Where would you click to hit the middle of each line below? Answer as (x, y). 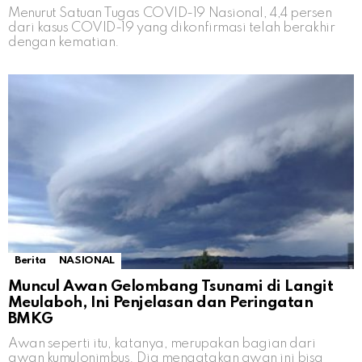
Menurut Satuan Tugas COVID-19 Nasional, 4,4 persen (170, 14)
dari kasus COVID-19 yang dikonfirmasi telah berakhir (172, 28)
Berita (30, 261)
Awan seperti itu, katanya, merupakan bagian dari (162, 344)
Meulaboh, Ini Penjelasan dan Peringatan (161, 303)
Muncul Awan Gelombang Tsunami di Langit (171, 287)
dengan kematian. (64, 43)
